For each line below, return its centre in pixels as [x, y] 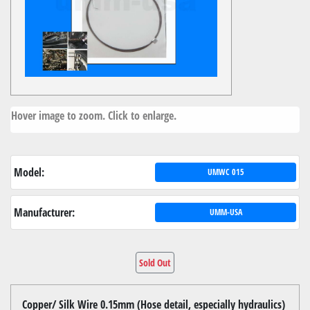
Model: [29, 172]
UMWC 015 [226, 172]
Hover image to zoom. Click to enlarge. [94, 115]
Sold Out [155, 262]
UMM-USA [226, 212]
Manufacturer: [44, 212]
